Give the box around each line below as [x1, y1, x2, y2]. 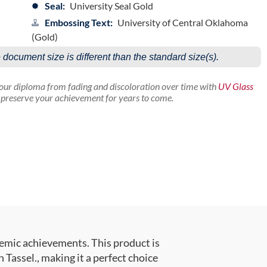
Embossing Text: [44, 17, 113, 29]
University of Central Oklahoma [117, 17, 248, 29]
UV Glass [218, 80, 253, 92]
